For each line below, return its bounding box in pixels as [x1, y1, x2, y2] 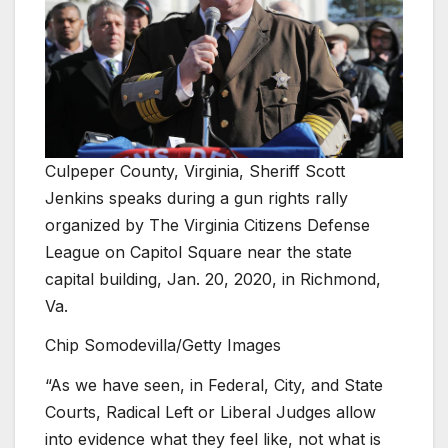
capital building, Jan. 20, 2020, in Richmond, [45, 268, 381, 289]
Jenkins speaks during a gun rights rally [45, 187, 348, 208]
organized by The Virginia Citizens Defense [45, 214, 370, 235]
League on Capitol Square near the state [45, 241, 352, 262]
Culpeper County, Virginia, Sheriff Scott [45, 160, 345, 181]
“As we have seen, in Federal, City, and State [45, 375, 383, 396]
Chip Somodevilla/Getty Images [45, 335, 281, 356]
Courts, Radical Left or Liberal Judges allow [45, 402, 376, 423]
